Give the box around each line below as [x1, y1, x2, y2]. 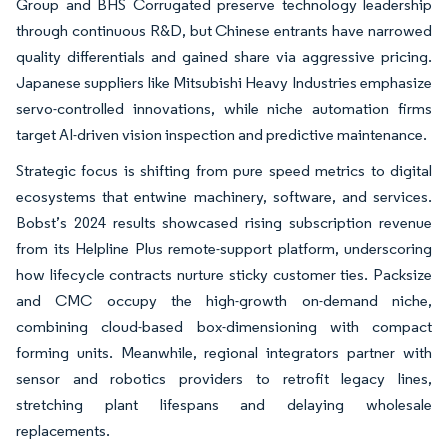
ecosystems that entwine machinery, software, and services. [16, 186, 432, 206]
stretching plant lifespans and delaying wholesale [16, 394, 432, 414]
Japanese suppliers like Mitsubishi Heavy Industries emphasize [16, 72, 432, 92]
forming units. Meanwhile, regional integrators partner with [16, 342, 432, 362]
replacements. [16, 420, 110, 440]
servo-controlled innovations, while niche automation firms [16, 98, 432, 118]
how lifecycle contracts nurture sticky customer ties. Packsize [16, 264, 432, 284]
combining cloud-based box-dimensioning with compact [16, 316, 432, 336]
